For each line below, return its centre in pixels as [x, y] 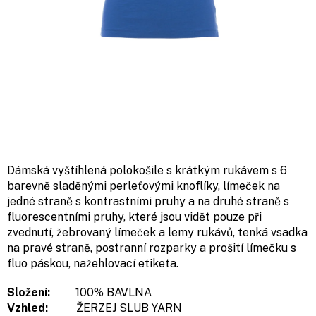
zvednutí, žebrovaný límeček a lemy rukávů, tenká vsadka [157, 232]
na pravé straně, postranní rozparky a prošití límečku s [152, 248]
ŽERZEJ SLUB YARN [116, 308]
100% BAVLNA [102, 292]
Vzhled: [29, 308]
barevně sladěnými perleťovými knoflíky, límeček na [144, 186]
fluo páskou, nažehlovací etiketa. [93, 263]
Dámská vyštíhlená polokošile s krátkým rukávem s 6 [147, 170]
